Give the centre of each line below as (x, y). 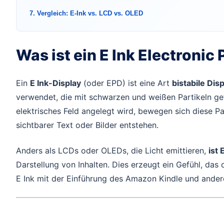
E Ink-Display (55, 83)
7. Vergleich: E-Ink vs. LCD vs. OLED (86, 13)
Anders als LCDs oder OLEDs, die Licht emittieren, (112, 150)
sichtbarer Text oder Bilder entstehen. (87, 125)
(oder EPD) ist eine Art (126, 83)
